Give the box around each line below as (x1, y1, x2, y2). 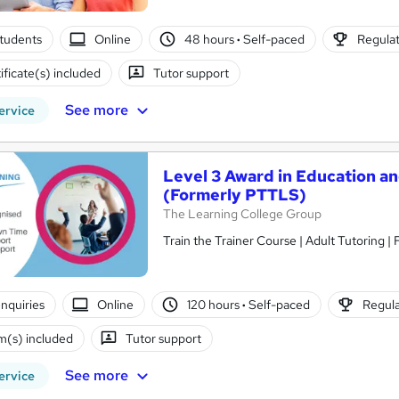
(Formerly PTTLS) (163, 184, 306, 206)
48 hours (183, 30, 237, 47)
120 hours (186, 296, 242, 313)
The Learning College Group (163, 206, 322, 223)
